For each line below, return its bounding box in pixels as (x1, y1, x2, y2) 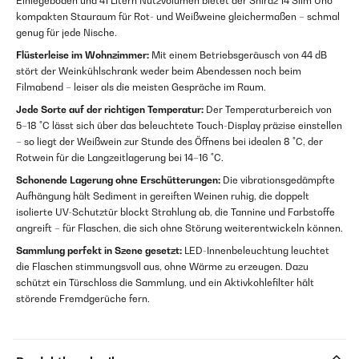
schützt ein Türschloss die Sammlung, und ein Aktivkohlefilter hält (16, 276, 314, 289)
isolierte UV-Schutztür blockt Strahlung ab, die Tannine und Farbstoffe (16, 206, 335, 219)
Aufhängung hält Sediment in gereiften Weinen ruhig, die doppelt (16, 190, 309, 203)
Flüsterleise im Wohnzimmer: (16, 49, 149, 62)
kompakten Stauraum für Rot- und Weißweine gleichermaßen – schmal (16, 10, 340, 23)
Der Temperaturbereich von (204, 103, 332, 116)
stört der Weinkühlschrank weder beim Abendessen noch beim (16, 65, 301, 78)
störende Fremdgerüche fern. (16, 292, 150, 305)
